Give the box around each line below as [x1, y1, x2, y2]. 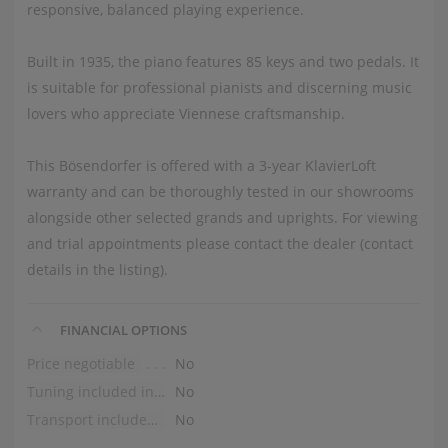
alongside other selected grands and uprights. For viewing [26, 207, 418, 227]
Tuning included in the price [153, 381, 165, 401]
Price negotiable [26, 353, 135, 373]
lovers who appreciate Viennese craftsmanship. [26, 103, 345, 123]
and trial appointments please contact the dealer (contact [26, 233, 413, 253]
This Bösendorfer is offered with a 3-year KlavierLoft [26, 155, 376, 175]
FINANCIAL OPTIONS [56, 320, 187, 339]
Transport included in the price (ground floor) [146, 409, 158, 429]
